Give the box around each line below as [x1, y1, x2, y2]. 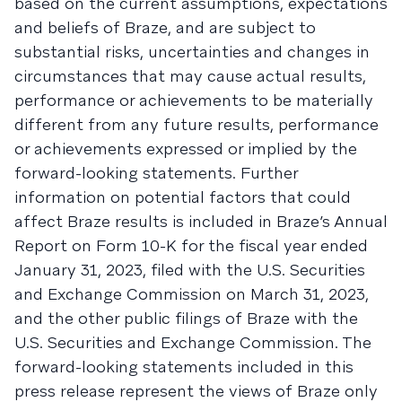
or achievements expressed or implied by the [14, 138, 357, 159]
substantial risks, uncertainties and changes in [14, 41, 370, 62]
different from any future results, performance [14, 114, 379, 135]
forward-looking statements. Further [14, 162, 298, 183]
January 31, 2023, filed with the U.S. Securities [14, 259, 365, 280]
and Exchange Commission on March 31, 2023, [14, 284, 369, 304]
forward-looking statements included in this [14, 356, 354, 377]
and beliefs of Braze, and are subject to [14, 17, 316, 38]
